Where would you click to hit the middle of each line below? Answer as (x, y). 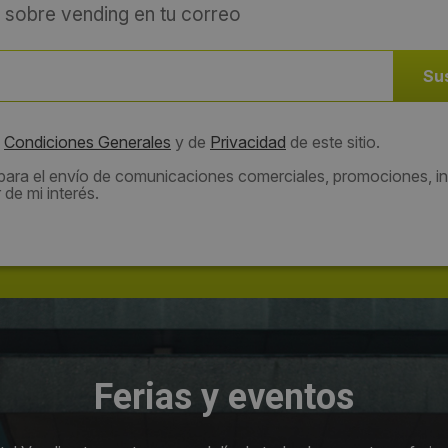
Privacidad (248, 141)
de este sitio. (333, 141)
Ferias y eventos (224, 396)
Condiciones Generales (87, 141)
